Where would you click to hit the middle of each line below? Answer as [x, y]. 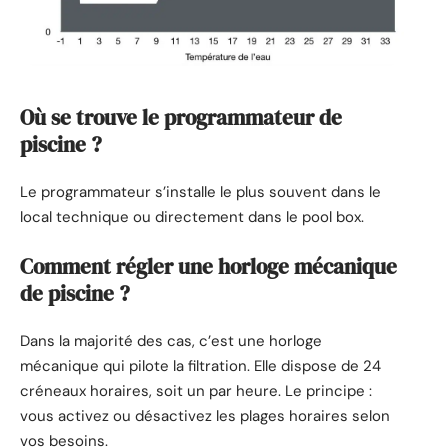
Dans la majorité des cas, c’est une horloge [171, 341]
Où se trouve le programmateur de [181, 117]
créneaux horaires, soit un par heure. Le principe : [196, 391]
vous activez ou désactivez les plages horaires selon [205, 416]
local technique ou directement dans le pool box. [192, 217]
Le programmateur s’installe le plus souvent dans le [200, 192]
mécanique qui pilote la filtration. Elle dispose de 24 [200, 366]
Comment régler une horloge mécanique [208, 266]
